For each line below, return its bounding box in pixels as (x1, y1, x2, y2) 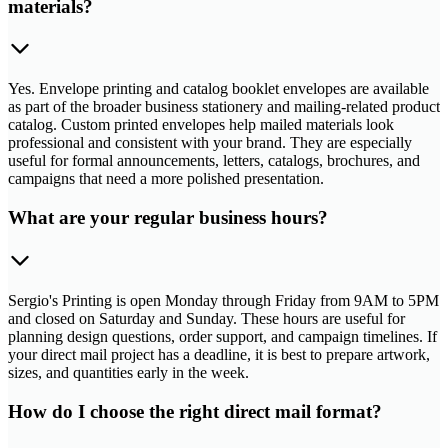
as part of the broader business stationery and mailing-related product (8, 98, 440, 116)
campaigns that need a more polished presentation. (8, 170, 324, 188)
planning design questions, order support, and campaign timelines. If (8, 327, 437, 345)
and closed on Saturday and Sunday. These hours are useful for (8, 309, 405, 327)
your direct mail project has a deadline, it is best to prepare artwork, (8, 345, 430, 363)
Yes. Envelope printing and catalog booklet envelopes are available (8, 80, 429, 98)
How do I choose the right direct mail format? (8, 400, 382, 422)
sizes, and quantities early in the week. (8, 363, 249, 381)
